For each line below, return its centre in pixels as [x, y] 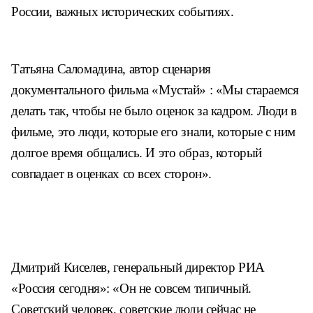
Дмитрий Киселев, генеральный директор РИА [138, 267]
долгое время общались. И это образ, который [137, 153]
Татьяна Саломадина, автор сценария [111, 69]
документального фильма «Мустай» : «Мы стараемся [155, 90]
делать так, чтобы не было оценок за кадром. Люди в [154, 111]
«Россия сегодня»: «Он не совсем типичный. [131, 288]
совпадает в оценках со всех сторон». [111, 174]
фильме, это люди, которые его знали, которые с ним [153, 132]
